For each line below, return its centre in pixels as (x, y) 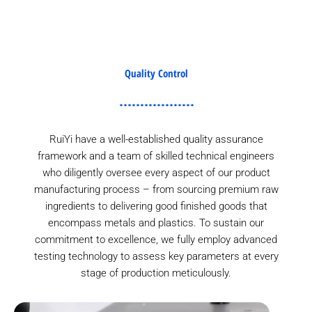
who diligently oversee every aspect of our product (156, 172)
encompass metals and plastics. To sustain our (156, 223)
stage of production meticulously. (156, 273)
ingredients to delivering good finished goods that (156, 206)
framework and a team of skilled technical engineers (156, 156)
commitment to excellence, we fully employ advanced (156, 239)
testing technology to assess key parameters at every (156, 256)
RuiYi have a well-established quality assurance (156, 139)
